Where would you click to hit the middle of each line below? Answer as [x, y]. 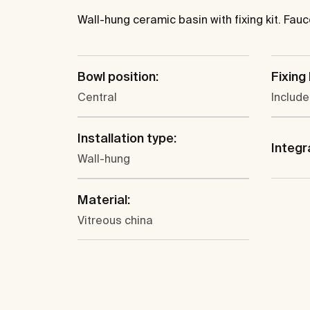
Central [97, 97]
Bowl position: [118, 77]
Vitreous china [115, 220]
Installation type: [127, 138]
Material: [104, 200]
